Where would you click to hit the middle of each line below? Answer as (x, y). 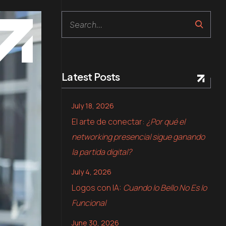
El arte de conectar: (109, 122)
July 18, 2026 (93, 106)
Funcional (89, 203)
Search (77, 19)
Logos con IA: (97, 188)
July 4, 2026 (92, 172)
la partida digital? (102, 152)
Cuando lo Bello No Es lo (165, 188)
